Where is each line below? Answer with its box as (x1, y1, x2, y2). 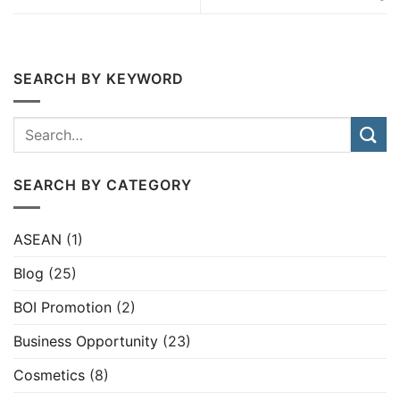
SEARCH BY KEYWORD (13, 70, 184, 88)
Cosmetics (13, 365, 85, 384)
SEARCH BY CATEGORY (13, 175, 192, 194)
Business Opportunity (13, 331, 158, 350)
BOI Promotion (13, 297, 112, 316)
